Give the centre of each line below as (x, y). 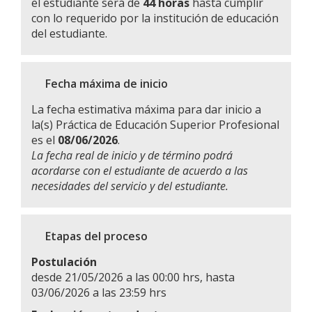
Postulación (64, 262)
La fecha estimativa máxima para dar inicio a (146, 109)
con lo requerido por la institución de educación (155, 18)
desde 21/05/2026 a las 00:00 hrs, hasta (133, 277)
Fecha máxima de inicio (107, 84)
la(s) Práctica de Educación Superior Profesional (155, 125)
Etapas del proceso (96, 236)
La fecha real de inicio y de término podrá (132, 155)
